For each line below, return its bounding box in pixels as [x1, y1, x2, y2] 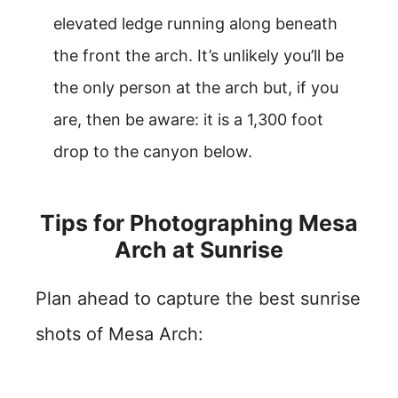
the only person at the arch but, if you [53, 78, 338, 97]
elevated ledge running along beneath [53, 14, 338, 33]
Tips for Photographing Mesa [40, 210, 358, 236]
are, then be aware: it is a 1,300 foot [53, 110, 323, 129]
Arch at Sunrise [115, 236, 283, 263]
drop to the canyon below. [53, 142, 252, 161]
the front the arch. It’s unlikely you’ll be [53, 46, 344, 65]
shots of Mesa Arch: [36, 323, 203, 345]
